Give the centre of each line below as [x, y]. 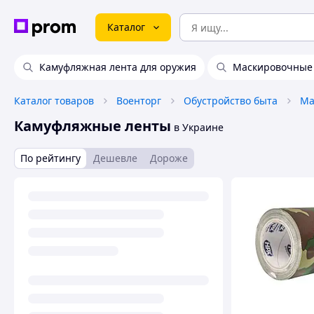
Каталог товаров [54, 101]
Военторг [139, 101]
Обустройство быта [231, 101]
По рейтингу [50, 158]
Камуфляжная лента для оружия [118, 67]
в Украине [197, 127]
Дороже [169, 158]
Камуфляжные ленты [93, 126]
